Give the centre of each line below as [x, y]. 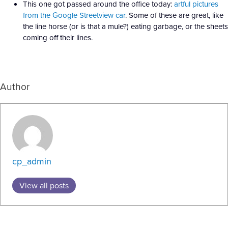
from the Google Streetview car [74, 15]
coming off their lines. [58, 37]
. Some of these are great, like [174, 15]
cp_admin [32, 161]
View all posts [44, 186]
